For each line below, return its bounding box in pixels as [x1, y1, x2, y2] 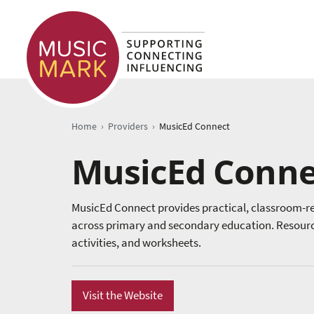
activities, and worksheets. [71, 235, 201, 252]
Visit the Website [83, 287, 163, 304]
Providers [108, 120, 148, 133]
